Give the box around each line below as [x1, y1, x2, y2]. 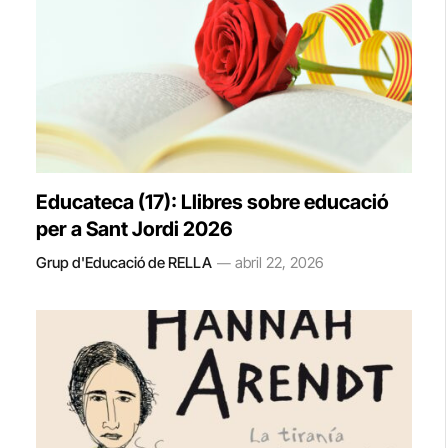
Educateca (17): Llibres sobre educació [36, 189, 389, 214]
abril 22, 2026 [235, 252, 324, 272]
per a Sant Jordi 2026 [36, 216, 233, 241]
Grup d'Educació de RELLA [36, 252, 212, 272]
